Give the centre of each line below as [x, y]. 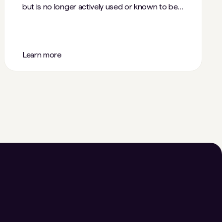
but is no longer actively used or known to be [100, 7]
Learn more [42, 55]
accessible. [41, 19]
